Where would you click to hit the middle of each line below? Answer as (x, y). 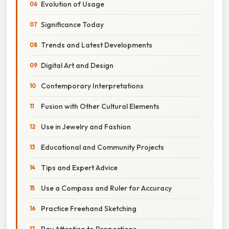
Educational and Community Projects (102, 147)
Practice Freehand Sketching (89, 208)
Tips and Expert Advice (79, 167)
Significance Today (72, 24)
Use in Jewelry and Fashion (86, 127)
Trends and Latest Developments (97, 45)
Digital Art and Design (77, 65)
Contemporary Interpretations (92, 86)
